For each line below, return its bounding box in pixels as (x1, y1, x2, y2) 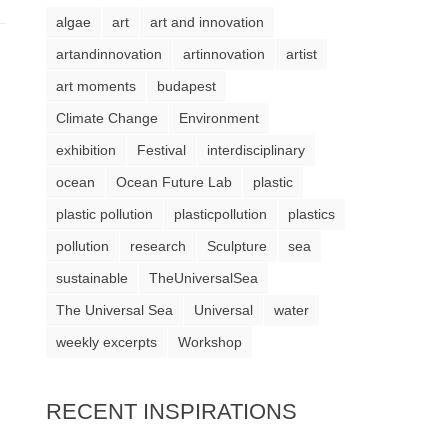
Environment (179, 110, 259, 126)
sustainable (56, 270, 128, 286)
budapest (157, 78, 216, 94)
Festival (137, 142, 186, 158)
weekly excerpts (56, 334, 157, 350)
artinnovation (183, 46, 265, 62)
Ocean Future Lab (116, 174, 232, 190)
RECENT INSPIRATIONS (46, 399, 297, 424)
